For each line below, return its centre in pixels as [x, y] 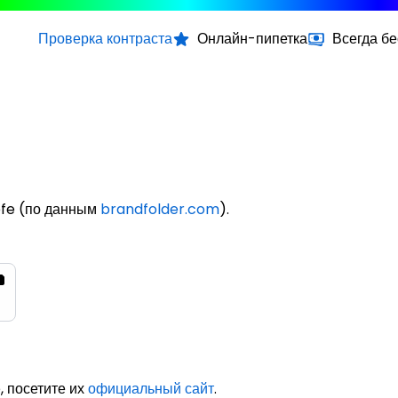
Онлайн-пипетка [252, 38]
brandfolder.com [160, 209]
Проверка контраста [105, 38]
